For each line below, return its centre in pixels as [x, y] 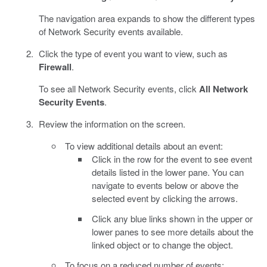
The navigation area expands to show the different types [147, 18]
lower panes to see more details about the [172, 232]
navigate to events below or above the [165, 185]
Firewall [55, 67]
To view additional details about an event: [144, 146]
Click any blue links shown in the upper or [172, 219]
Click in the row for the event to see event [172, 159]
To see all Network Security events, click [119, 89]
